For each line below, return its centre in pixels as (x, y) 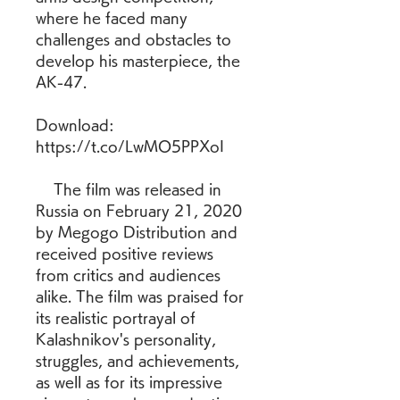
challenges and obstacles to (133, 39)
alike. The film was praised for (140, 296)
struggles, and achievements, (137, 361)
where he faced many (112, 18)
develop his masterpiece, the (138, 61)
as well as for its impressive (129, 382)
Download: (75, 125)
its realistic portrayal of (116, 318)
